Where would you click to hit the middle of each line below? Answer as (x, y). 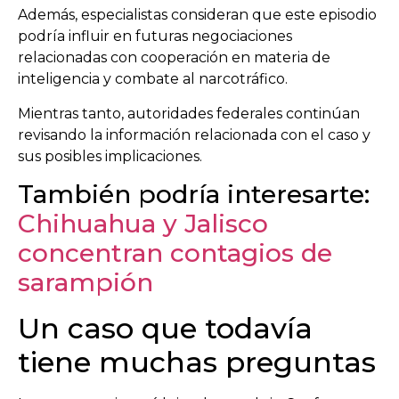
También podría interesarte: (194, 194)
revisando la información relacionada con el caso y (194, 134)
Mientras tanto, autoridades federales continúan (189, 113)
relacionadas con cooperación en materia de (174, 58)
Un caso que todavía (165, 328)
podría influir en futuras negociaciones (155, 37)
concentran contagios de (175, 252)
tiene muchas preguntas (197, 362)
